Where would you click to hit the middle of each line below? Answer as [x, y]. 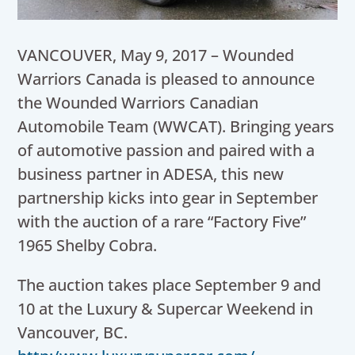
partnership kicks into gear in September [168, 197]
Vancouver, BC [71, 332]
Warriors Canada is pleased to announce [166, 78]
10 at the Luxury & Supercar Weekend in [166, 308]
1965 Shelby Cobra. [88, 245]
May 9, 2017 [164, 55]
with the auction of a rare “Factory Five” [162, 221]
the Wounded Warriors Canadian [138, 102]
